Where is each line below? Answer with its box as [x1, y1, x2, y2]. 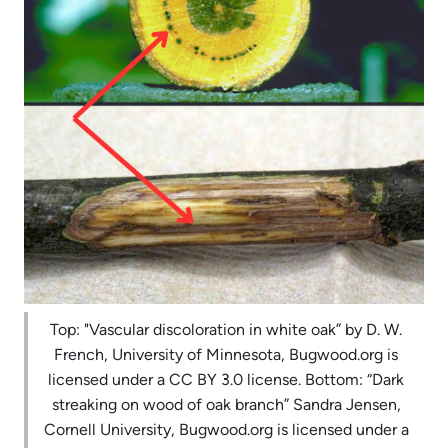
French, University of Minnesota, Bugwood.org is [54, 344, 398, 364]
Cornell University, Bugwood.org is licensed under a [43, 419, 409, 439]
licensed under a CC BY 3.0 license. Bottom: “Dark [48, 369, 404, 389]
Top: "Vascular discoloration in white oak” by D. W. [50, 319, 402, 339]
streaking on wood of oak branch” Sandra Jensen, [51, 394, 401, 414]
